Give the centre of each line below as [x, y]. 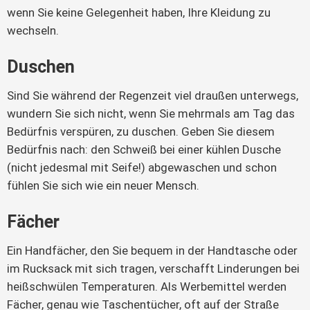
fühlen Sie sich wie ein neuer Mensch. [103, 186]
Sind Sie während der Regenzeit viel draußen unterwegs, [153, 96]
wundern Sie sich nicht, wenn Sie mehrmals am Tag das [151, 114]
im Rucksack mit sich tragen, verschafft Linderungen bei [153, 269]
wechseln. [33, 31]
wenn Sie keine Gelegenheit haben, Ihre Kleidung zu [139, 13]
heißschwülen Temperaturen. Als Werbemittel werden [147, 287]
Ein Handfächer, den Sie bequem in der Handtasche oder [152, 251]
